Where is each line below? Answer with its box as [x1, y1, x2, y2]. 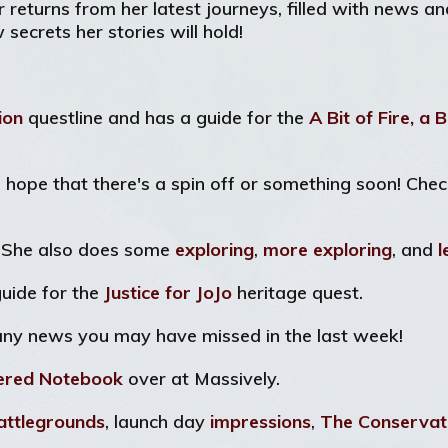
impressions [210, 410, 311, 433]
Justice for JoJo [104, 281, 232, 304]
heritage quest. [232, 281, 363, 304]
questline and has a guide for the [23, 106, 309, 129]
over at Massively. [123, 367, 280, 390]
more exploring [263, 238, 392, 261]
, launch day [105, 410, 210, 433]
